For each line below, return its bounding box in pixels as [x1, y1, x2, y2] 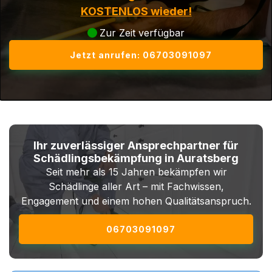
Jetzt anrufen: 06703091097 [70, 50, 212, 60]
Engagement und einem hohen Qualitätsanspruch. [21, 195, 251, 207]
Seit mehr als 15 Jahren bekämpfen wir [45, 166, 227, 178]
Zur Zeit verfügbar [100, 27, 185, 39]
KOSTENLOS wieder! [80, 5, 192, 18]
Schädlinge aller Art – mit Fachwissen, [48, 180, 224, 192]
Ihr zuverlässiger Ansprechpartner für [33, 139, 239, 152]
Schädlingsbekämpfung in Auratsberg [33, 152, 239, 165]
